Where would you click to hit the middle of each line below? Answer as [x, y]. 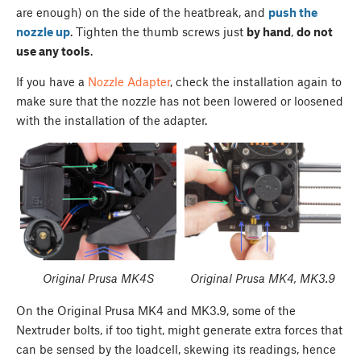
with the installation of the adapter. [113, 120]
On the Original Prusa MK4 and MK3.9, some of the [156, 311]
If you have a [52, 82]
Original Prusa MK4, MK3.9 [263, 278]
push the [293, 12]
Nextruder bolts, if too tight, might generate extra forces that [179, 330]
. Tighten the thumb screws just [158, 32]
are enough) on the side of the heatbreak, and [142, 12]
